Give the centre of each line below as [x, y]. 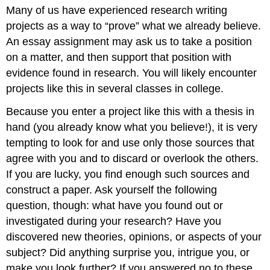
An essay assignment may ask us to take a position [129, 41]
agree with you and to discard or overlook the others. [133, 159]
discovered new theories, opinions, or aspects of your [134, 237]
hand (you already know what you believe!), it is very [132, 127]
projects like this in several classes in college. [115, 88]
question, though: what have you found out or [115, 206]
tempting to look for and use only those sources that [130, 143]
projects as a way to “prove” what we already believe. [134, 26]
